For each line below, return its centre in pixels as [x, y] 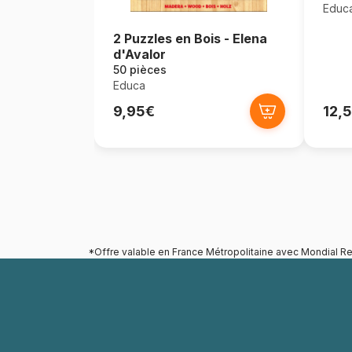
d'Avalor [139, 54]
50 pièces [139, 70]
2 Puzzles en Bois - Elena [190, 38]
